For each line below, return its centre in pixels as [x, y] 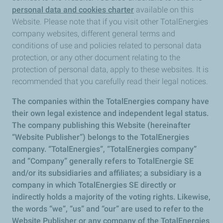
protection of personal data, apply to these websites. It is [110, 69]
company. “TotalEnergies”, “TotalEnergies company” [104, 149]
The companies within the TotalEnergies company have [111, 101]
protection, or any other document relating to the [96, 57]
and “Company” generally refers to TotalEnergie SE [103, 161]
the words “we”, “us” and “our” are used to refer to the [108, 209]
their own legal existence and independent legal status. [110, 113]
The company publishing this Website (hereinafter [101, 125]
